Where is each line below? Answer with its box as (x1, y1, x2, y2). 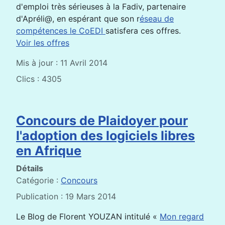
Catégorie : (16, 175, 61, 185)
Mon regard (160, 211, 204, 221)
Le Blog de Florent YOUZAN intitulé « (16, 211, 160, 221)
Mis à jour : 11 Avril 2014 (16, 57, 107, 68)
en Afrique (16, 143, 81, 158)
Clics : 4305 (16, 73, 62, 84)
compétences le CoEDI (16, 25, 105, 36)
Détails (16, 163, 43, 173)
